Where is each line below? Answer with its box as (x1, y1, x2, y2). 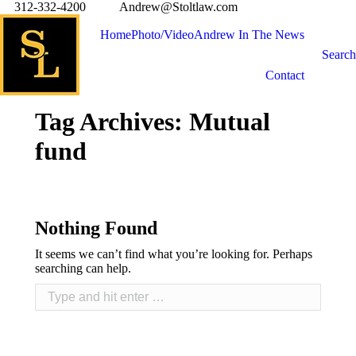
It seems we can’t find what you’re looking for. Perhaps (35, 247, 312, 261)
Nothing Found (35, 218, 157, 238)
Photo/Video (131, 27, 194, 41)
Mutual (189, 107, 270, 136)
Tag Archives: (35, 107, 189, 136)
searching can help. (35, 261, 131, 275)
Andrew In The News (194, 27, 304, 41)
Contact (265, 68, 304, 82)
